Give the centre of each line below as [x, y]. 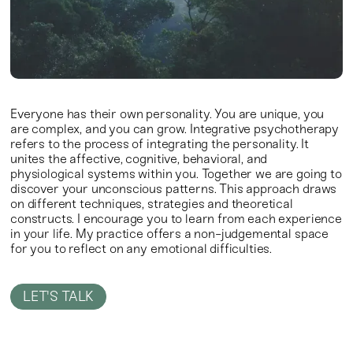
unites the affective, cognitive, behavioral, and [139, 158]
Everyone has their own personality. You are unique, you [167, 113]
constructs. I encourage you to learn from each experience [176, 218]
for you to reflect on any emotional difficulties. [141, 248]
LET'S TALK [59, 296]
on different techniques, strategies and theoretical [152, 203]
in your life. [41, 233]
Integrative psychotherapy [265, 128]
